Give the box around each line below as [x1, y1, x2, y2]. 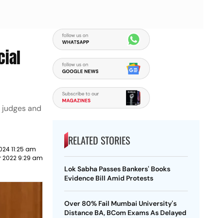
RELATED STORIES [68, 133, 130, 147]
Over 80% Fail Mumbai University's [64, 199, 177, 208]
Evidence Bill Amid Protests [64, 174, 153, 182]
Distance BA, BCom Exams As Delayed [64, 208, 186, 217]
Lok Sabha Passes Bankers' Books [64, 164, 170, 173]
